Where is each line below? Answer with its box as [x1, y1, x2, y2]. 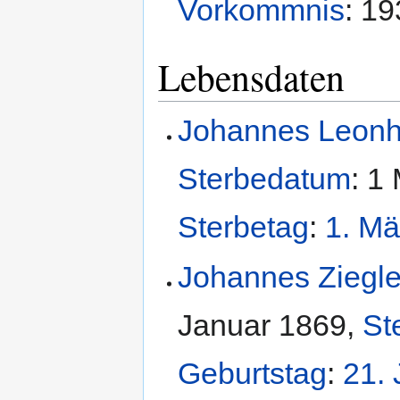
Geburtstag [178, 355, 328, 390]
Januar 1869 [178, 307, 347, 342]
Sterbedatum [178, 162, 352, 196]
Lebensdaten [158, 51, 345, 102]
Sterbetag [178, 210, 310, 245]
